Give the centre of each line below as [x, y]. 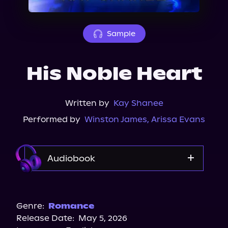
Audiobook [71, 158]
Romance [71, 206]
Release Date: [45, 218]
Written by [87, 103]
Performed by [52, 119]
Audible [114, 187]
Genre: [30, 206]
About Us [37, 7]
